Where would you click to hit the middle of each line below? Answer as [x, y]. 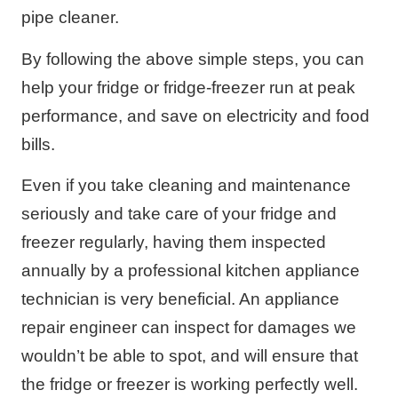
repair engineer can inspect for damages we [189, 328]
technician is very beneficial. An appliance [180, 299]
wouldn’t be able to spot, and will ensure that [190, 356]
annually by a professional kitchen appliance [191, 271]
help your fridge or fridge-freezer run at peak [188, 87]
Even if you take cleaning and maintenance [186, 186]
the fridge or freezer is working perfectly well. [190, 385]
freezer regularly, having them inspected [174, 243]
